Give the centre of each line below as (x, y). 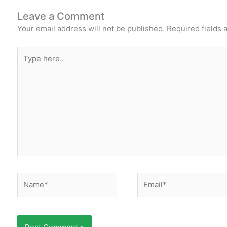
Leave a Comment (61, 16)
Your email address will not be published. (91, 29)
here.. (27, 64)
